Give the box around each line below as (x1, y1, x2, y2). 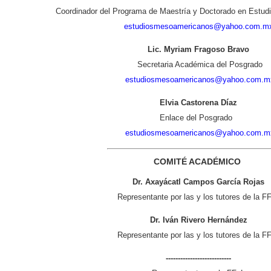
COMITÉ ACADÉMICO (154, 156, 243, 166)
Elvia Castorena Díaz (160, 98, 237, 108)
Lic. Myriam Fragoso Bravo (148, 45, 249, 54)
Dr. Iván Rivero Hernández (149, 215, 247, 224)
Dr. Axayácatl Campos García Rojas (132, 177, 264, 186)
